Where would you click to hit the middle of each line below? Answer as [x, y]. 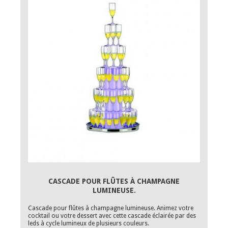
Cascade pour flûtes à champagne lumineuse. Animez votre [111, 208]
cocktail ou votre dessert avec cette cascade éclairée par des [112, 216]
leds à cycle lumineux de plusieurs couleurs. [89, 223]
